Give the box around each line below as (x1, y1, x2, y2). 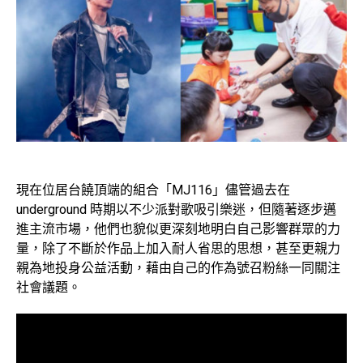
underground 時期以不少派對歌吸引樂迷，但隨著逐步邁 (16, 202, 336, 218)
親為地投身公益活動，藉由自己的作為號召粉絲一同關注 (16, 260, 340, 276)
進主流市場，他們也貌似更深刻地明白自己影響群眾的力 (16, 221, 340, 237)
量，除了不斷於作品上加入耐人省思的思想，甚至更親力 (16, 241, 340, 257)
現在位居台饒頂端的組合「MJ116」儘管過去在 (16, 182, 290, 199)
